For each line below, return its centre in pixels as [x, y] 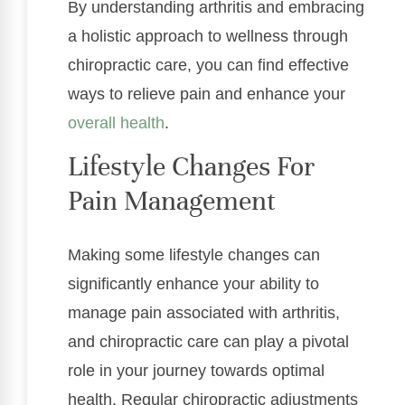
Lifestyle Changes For [191, 167]
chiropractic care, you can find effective [208, 66]
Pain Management [172, 202]
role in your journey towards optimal [196, 371]
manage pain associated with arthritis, [204, 313]
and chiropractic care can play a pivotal [208, 342]
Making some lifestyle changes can [194, 255]
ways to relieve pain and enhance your [207, 94]
